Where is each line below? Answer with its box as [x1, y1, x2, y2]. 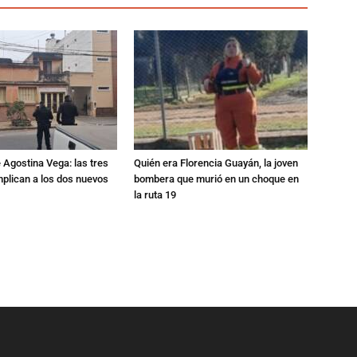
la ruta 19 [134, 188, 176, 201]
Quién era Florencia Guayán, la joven [134, 156, 298, 169]
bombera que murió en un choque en [134, 172, 299, 185]
